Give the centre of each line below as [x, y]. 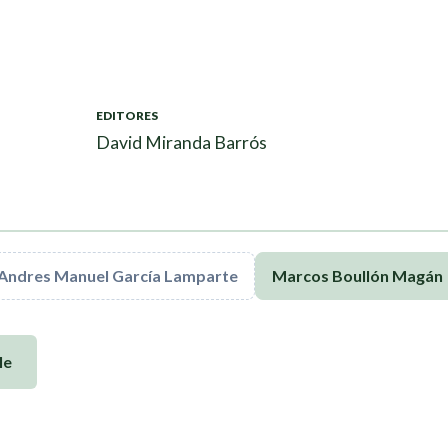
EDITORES [127, 115]
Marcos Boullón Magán [357, 275]
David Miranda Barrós [181, 142]
